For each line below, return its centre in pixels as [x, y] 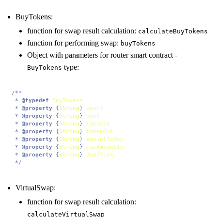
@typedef [35, 100]
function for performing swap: [74, 43]
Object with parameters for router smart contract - [102, 55]
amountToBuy [105, 139]
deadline [100, 154]
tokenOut [100, 131]
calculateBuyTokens [173, 31]
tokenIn [98, 123]
